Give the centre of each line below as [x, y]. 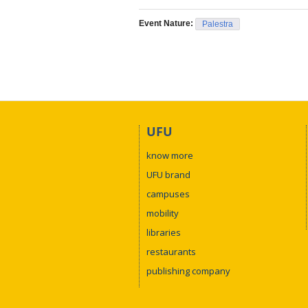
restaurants [171, 251]
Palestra [218, 24]
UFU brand [168, 174]
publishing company [188, 271]
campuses [168, 194]
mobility [163, 213]
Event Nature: [167, 24]
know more [170, 155]
